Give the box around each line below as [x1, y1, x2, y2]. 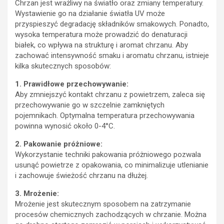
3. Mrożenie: [15, 188, 59, 198]
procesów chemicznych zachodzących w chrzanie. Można [15, 209, 206, 219]
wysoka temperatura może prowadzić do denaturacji [15, 29, 187, 39]
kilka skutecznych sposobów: [15, 61, 111, 70]
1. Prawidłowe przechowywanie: [15, 79, 128, 88]
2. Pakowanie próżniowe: [15, 139, 102, 148]
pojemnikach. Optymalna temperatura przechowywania [15, 110, 194, 120]
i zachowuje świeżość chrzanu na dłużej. [15, 170, 148, 180]
